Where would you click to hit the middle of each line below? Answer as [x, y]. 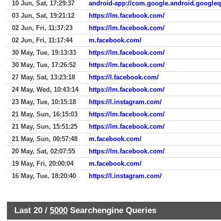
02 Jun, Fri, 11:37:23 [42, 28]
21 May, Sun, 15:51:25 [45, 127]
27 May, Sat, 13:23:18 [43, 77]
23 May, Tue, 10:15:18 [44, 102]
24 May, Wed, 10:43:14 [45, 90]
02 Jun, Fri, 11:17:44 [42, 40]
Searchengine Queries [112, 210]
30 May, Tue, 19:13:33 [44, 53]
